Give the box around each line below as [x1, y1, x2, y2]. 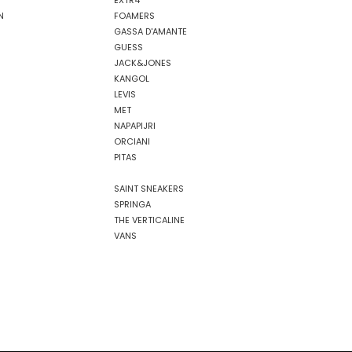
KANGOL [114, 72, 149, 85]
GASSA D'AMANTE [114, 25, 187, 38]
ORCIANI [114, 135, 150, 148]
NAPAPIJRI [114, 119, 156, 132]
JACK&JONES [114, 57, 171, 69]
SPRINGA [114, 198, 151, 211]
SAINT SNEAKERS [114, 182, 184, 195]
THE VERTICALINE [114, 214, 185, 226]
